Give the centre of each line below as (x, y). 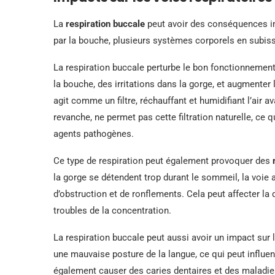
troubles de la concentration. (112, 210)
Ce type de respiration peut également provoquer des (163, 161)
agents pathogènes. (94, 134)
